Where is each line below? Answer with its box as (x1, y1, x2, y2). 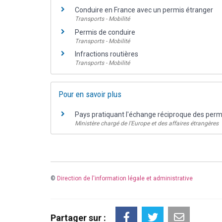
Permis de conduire (75, 28, 135, 36)
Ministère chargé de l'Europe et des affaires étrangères (75, 119, 219, 127)
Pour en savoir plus (58, 89, 121, 99)
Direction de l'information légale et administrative (57, 174, 193, 182)
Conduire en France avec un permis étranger (75, 6, 213, 14)
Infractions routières (75, 50, 138, 58)
